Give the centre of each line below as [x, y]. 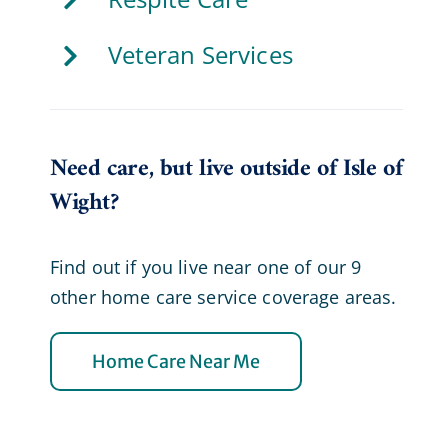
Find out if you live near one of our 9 [205, 266]
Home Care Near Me [175, 361]
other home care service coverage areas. [223, 296]
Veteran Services [200, 55]
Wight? [84, 202]
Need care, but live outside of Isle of [226, 168]
